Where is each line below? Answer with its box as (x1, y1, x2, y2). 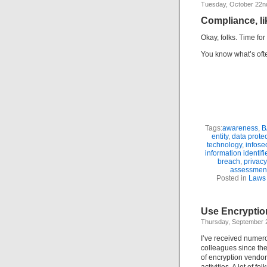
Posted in (216, 174, 249, 182)
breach (217, 157, 240, 166)
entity (212, 132, 228, 141)
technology (207, 141, 242, 149)
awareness (222, 124, 258, 132)
